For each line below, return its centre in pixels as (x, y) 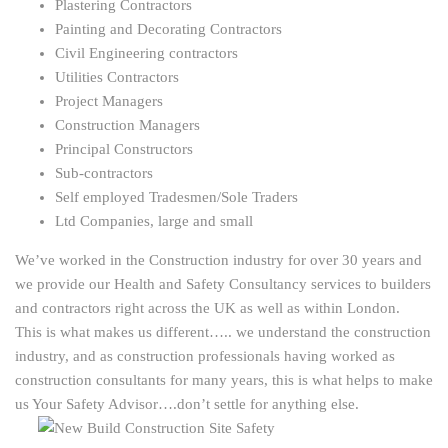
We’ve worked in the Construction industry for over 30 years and (218, 260)
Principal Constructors (124, 149)
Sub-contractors (104, 173)
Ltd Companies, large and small (154, 221)
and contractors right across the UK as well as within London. (209, 308)
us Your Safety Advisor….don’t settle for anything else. (187, 404)
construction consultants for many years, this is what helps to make (224, 380)
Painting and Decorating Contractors (168, 29)
